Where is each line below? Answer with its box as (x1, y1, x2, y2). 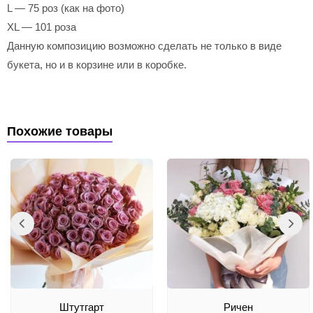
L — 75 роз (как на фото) (7, 2, 124, 14)
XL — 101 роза (7, 21, 76, 33)
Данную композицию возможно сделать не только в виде (7, 40, 282, 52)
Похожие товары (7, 124, 112, 138)
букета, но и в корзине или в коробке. (7, 59, 187, 71)
